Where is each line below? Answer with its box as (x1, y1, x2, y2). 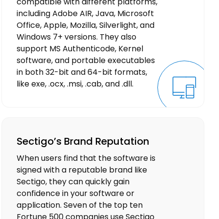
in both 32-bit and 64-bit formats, (17, 66, 148, 78)
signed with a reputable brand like (17, 164, 148, 176)
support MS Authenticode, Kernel (17, 43, 144, 55)
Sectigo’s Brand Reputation (17, 134, 150, 149)
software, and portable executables (17, 55, 155, 66)
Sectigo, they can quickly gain (17, 176, 130, 188)
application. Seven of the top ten (17, 199, 143, 211)
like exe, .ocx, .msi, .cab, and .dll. (17, 78, 134, 90)
